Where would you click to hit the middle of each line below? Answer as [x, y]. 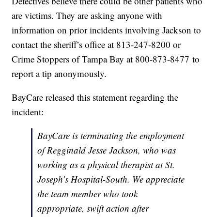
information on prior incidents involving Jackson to [107, 30]
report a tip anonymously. [59, 74]
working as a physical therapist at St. [106, 165]
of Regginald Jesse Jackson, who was [107, 150]
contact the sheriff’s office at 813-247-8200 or [96, 45]
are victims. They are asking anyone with [87, 15]
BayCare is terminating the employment [111, 136]
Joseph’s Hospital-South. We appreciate [111, 179]
